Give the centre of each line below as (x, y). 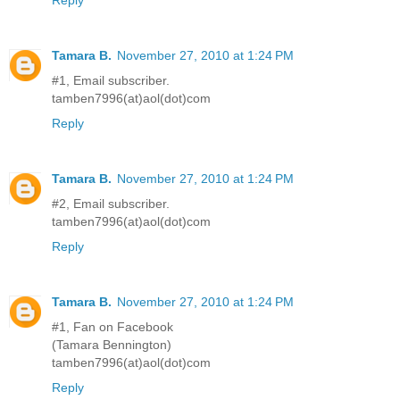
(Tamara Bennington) (112, 344)
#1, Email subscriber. (111, 80)
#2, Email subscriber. (111, 203)
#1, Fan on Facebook (112, 326)
